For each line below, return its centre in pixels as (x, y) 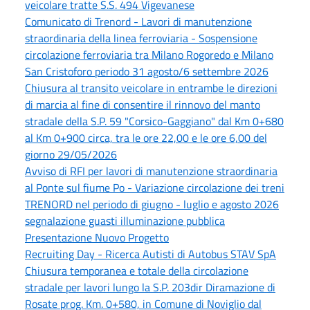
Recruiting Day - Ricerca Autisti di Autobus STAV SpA (151, 254)
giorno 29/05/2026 (71, 154)
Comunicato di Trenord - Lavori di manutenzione (138, 21)
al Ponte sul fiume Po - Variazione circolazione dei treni (155, 187)
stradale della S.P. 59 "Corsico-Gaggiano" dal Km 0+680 (154, 121)
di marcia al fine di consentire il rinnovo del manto (143, 104)
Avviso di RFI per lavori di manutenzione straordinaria (151, 171)
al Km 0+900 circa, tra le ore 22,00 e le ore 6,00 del (146, 137)
